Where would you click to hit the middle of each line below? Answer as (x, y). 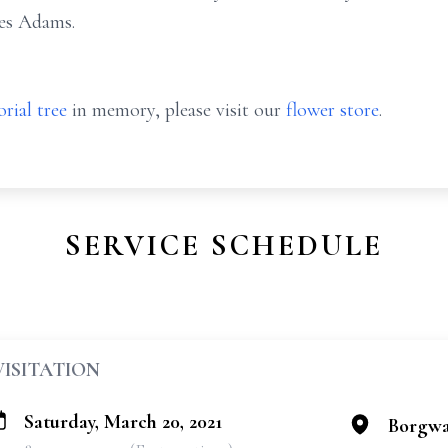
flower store (332, 110)
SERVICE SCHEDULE (224, 245)
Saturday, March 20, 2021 (123, 422)
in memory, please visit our (176, 110)
